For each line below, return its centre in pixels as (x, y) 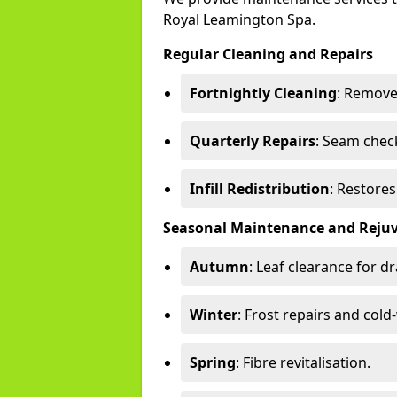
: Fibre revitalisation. (303, 362)
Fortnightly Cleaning (263, 93)
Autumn (219, 267)
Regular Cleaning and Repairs (268, 54)
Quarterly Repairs (253, 141)
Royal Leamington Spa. (239, 19)
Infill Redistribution (260, 189)
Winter (214, 315)
